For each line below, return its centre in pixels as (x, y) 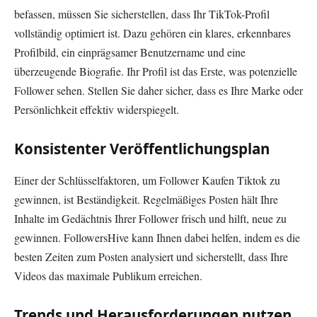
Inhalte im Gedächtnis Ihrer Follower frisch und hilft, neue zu (150, 218)
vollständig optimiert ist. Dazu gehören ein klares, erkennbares (152, 33)
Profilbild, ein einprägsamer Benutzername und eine (130, 52)
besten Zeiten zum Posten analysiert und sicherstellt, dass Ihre (151, 256)
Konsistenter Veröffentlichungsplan (142, 149)
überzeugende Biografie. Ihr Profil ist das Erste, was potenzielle (156, 71)
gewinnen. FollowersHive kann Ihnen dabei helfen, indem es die (157, 237)
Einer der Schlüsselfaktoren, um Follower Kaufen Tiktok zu (147, 180)
